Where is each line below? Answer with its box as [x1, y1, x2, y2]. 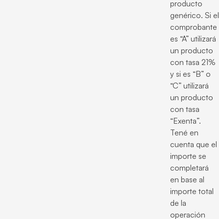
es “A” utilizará [170, 34, 216, 44]
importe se [170, 151, 206, 161]
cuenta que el [170, 139, 217, 150]
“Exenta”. [170, 116, 201, 126]
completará [170, 163, 209, 173]
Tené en [170, 128, 198, 138]
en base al [170, 175, 204, 185]
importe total [170, 186, 214, 197]
